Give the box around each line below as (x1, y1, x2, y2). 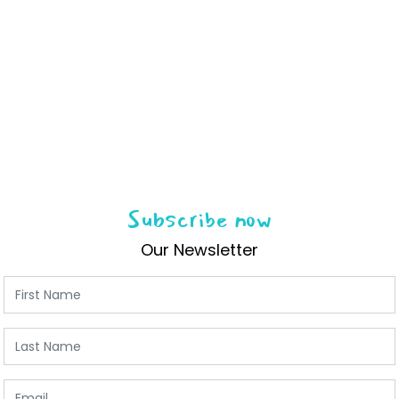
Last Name (3, 323, 80, 345)
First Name (3, 272, 81, 293)
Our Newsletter (141, 239, 258, 262)
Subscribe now (127, 200, 272, 240)
